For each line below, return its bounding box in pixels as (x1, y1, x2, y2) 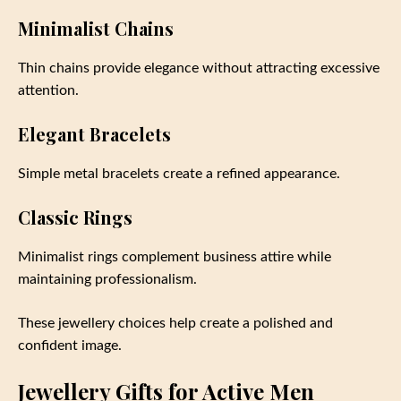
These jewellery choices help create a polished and (18, 316, 333, 331)
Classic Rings (18, 205, 132, 230)
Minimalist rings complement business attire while (18, 250, 331, 265)
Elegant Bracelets (18, 122, 171, 147)
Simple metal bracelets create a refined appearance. (18, 166, 340, 182)
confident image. (18, 338, 122, 354)
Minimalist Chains (18, 16, 174, 41)
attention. (18, 83, 79, 98)
